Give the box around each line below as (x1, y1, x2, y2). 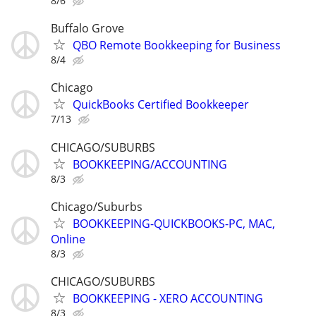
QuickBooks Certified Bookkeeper (73, 97, 249, 113)
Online (51, 231, 85, 247)
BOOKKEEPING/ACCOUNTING (73, 156, 227, 172)
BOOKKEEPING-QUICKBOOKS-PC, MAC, (73, 215, 275, 231)
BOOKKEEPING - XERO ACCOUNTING (73, 290, 263, 306)
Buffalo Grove (51, 20, 124, 37)
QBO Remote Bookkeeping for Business (73, 37, 281, 54)
